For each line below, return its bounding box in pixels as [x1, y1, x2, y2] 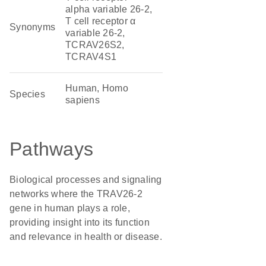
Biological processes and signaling [9, 175, 162, 185]
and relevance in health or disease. [9, 232, 162, 242]
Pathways [9, 138, 93, 160]
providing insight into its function [9, 217, 150, 227]
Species [9, 89, 45, 99]
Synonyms [9, 22, 56, 32]
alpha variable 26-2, [65, 4, 153, 14]
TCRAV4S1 [65, 52, 117, 62]
